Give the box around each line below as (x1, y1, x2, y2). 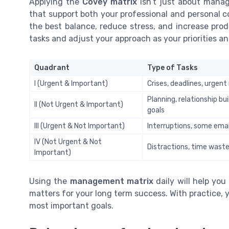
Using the (29, 176, 70, 186)
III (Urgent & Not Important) (34, 121, 125, 130)
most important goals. (29, 200, 113, 211)
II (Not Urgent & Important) (34, 100, 123, 109)
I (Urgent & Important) (34, 79, 108, 88)
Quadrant (34, 63, 70, 72)
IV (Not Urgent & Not (34, 137, 102, 146)
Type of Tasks (147, 63, 198, 72)
